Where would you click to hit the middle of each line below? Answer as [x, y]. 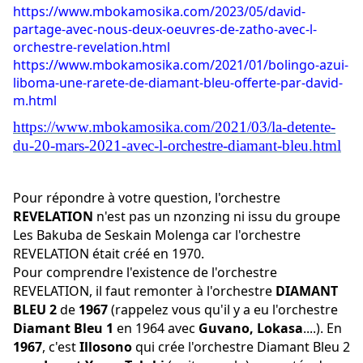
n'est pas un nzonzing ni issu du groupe [217, 217]
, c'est [61, 347]
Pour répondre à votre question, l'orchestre [147, 198]
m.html [35, 101]
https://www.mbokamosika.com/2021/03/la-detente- [174, 127]
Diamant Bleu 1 [63, 329]
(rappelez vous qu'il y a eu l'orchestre [223, 310]
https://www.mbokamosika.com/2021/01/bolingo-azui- [181, 65]
